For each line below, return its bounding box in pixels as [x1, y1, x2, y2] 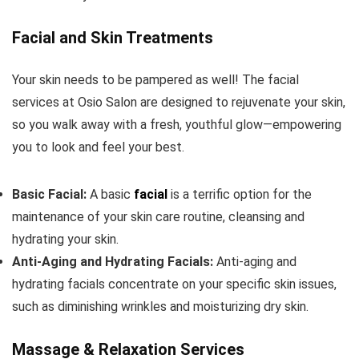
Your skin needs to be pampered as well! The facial [12, 72, 299, 87]
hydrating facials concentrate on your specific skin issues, [12, 276, 337, 292]
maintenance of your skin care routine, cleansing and [12, 209, 305, 224]
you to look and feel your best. [12, 139, 184, 155]
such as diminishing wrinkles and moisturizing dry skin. [12, 299, 309, 314]
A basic [87, 187, 134, 202]
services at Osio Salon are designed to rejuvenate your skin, [12, 95, 345, 110]
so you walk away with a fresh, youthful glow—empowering [12, 117, 341, 132]
